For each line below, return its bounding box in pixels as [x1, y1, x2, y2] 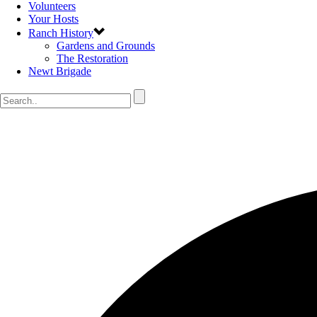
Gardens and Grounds [57, 40, 155, 52]
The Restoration [57, 52, 128, 64]
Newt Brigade [28, 65, 91, 77]
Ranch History [28, 27, 93, 39]
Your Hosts [28, 13, 79, 25]
